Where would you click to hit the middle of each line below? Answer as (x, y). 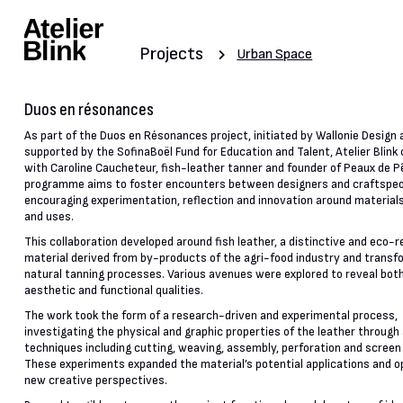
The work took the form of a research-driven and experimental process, (210, 316)
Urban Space (275, 54)
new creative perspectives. (95, 381)
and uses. (49, 217)
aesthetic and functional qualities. (113, 291)
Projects (172, 54)
